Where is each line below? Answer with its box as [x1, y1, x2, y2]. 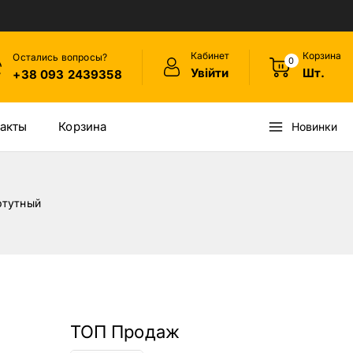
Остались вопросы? [13, 50, 107, 63]
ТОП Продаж [69, 321, 180, 342]
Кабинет [190, 49, 229, 61]
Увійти [190, 65, 229, 80]
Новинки [291, 119, 337, 133]
